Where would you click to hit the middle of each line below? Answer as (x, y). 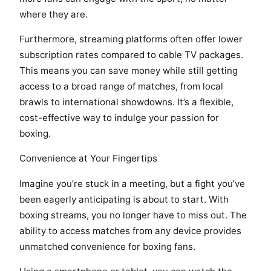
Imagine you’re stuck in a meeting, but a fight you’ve (132, 183)
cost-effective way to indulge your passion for (119, 118)
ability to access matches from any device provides (130, 230)
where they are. (54, 15)
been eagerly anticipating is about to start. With (124, 199)
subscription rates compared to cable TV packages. (131, 55)
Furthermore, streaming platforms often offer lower (131, 39)
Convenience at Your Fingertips (88, 158)
